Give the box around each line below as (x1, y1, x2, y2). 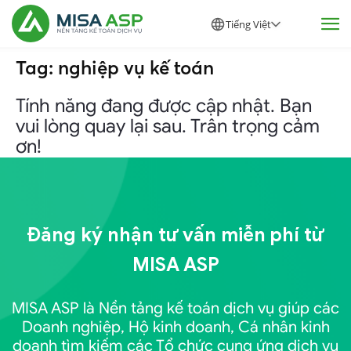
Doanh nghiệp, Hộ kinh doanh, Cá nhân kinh (21, 317, 330, 337)
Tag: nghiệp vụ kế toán (16, 56, 214, 79)
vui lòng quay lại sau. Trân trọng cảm (16, 114, 320, 138)
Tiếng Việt (226, 17, 271, 31)
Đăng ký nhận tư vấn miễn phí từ (27, 223, 324, 247)
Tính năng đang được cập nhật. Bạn (16, 94, 312, 118)
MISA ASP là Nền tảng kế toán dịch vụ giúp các (12, 299, 339, 318)
